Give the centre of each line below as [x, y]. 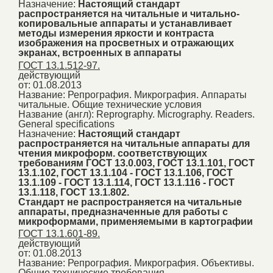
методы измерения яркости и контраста [116, 33]
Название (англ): [56, 114]
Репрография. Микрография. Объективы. [161, 263]
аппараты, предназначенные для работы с [123, 211]
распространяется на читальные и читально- [129, 13]
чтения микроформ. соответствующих [113, 153]
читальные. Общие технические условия [110, 104]
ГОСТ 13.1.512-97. [59, 65]
